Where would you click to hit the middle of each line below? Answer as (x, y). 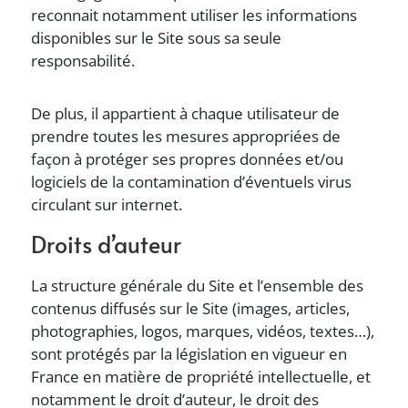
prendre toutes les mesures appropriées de (186, 136)
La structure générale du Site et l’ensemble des (198, 286)
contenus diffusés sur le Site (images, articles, (191, 308)
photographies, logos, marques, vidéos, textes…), (203, 331)
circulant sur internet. (107, 204)
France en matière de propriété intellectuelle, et (201, 377)
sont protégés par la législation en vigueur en (189, 354)
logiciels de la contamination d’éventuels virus (192, 182)
